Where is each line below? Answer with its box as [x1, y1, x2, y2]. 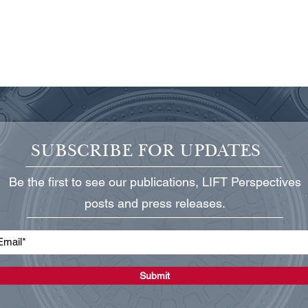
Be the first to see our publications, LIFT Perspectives [9, 174, 301, 189]
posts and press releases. [85, 195, 225, 210]
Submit [140, 269, 170, 281]
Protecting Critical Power [56, 186, 197, 201]
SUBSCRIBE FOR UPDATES [31, 139, 261, 161]
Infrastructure [56, 201, 137, 217]
